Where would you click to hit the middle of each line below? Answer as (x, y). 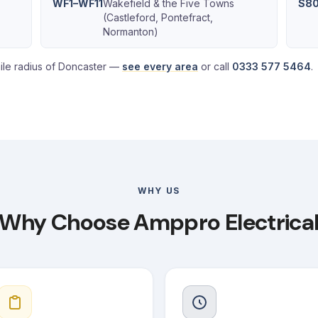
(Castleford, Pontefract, (158, 17)
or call (215, 66)
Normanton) (131, 32)
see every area (160, 66)
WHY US (159, 191)
